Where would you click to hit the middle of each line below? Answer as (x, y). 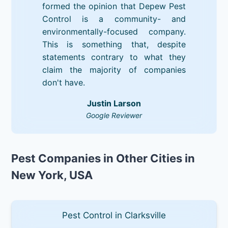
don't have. (63, 82)
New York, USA (52, 175)
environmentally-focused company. (114, 31)
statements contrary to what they (114, 57)
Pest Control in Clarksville (114, 215)
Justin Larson (114, 103)
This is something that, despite (114, 44)
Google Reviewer (114, 115)
